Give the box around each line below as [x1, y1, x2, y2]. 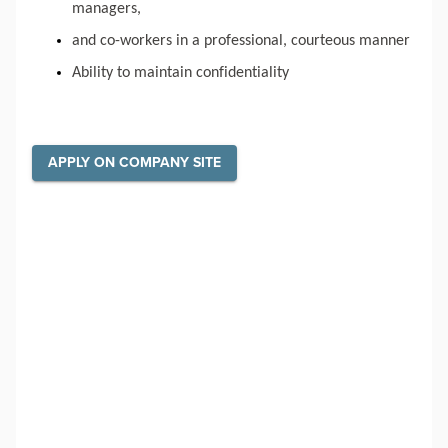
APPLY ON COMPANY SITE [48, 154, 221, 172]
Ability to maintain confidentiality [72, 65, 289, 82]
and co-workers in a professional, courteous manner [72, 33, 410, 50]
